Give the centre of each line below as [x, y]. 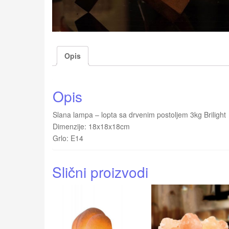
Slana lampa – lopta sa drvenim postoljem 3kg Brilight [139, 114]
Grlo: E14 [68, 138]
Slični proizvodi [100, 171]
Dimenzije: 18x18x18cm [91, 126]
